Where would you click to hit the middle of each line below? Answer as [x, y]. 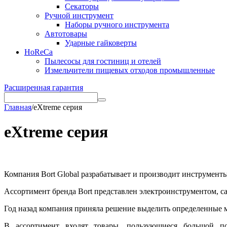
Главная [18, 107]
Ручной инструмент [79, 15]
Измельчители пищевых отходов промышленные [130, 70]
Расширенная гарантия [44, 87]
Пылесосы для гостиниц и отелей [103, 61]
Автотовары [66, 34]
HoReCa [39, 52]
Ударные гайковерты [101, 43]
